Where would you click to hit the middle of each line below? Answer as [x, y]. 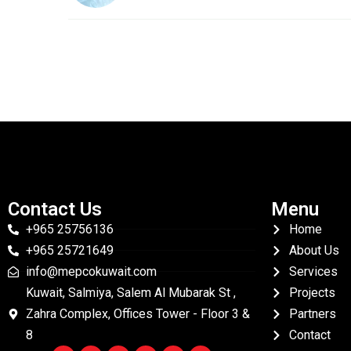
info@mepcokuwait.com [91, 271]
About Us [314, 250]
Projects [312, 293]
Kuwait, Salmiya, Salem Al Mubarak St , [130, 293]
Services [313, 271]
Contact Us [55, 209]
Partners [312, 314]
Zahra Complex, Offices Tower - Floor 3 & [138, 314]
